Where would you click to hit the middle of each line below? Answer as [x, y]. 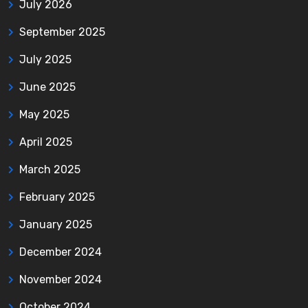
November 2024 [60, 279]
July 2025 [45, 59]
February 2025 [57, 197]
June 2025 [47, 87]
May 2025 [44, 114]
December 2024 [60, 252]
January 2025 [56, 224]
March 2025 [50, 169]
